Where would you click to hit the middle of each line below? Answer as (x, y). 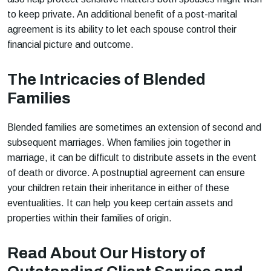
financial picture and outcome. (70, 44)
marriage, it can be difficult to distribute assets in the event (132, 157)
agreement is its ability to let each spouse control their (122, 29)
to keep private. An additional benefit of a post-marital (122, 14)
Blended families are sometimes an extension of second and (134, 127)
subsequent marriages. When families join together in (119, 142)
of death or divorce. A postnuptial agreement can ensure (126, 172)
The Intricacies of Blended (106, 79)
